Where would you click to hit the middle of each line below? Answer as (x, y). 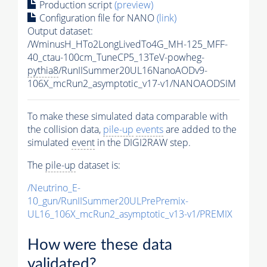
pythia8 (43, 70)
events (150, 129)
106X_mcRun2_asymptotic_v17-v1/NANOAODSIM (132, 83)
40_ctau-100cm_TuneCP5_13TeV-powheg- (116, 57)
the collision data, (65, 129)
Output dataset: (60, 31)
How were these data (100, 245)
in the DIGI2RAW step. (143, 142)
